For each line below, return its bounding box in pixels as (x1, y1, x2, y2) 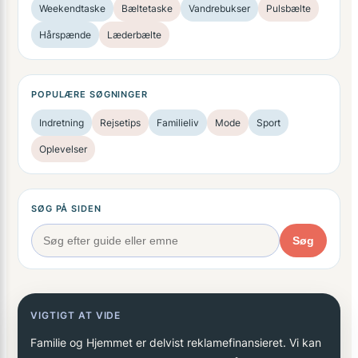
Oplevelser (39, 143, 87, 156)
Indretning (39, 117, 84, 129)
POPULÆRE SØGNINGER (31, 89, 148, 101)
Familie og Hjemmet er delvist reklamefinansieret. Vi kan (30, 336, 321, 350)
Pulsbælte (266, 2, 311, 15)
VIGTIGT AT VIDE (30, 309, 121, 322)
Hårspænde (39, 29, 91, 42)
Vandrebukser (189, 2, 250, 15)
